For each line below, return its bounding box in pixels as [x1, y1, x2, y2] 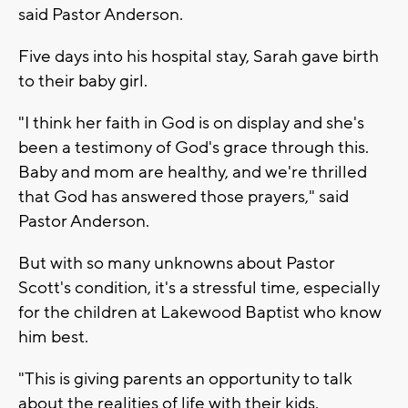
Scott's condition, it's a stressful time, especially [18, 276, 380, 299]
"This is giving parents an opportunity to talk [18, 367, 352, 390]
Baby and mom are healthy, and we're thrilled [18, 160, 367, 183]
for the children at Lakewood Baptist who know [18, 301, 382, 323]
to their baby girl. [18, 69, 148, 92]
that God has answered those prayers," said [18, 185, 349, 208]
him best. [18, 325, 88, 348]
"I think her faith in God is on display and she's [18, 111, 364, 134]
